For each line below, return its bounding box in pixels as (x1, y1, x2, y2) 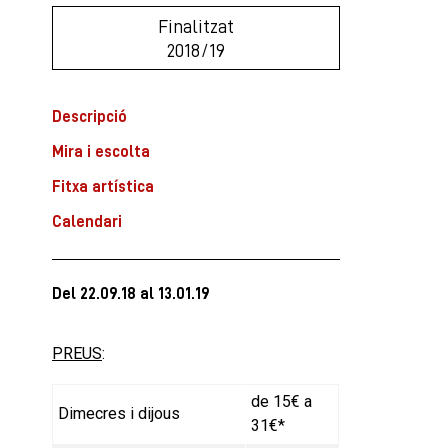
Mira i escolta (52, 142, 150, 160)
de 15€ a (251, 391, 312, 411)
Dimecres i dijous (58, 403, 180, 423)
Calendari (52, 212, 122, 230)
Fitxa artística (52, 177, 154, 195)
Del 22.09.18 (52, 284, 136, 302)
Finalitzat (157, 15, 234, 36)
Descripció (52, 107, 127, 125)
